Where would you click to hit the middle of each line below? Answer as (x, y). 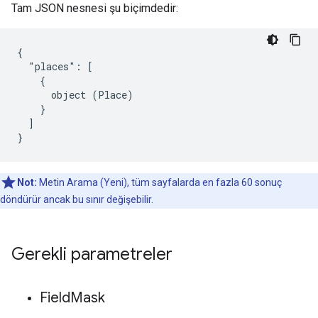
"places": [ (55, 66)
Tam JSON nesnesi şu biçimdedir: (95, 8)
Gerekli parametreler (92, 254)
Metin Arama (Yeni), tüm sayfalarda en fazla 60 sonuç (159, 182)
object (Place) (75, 95)
